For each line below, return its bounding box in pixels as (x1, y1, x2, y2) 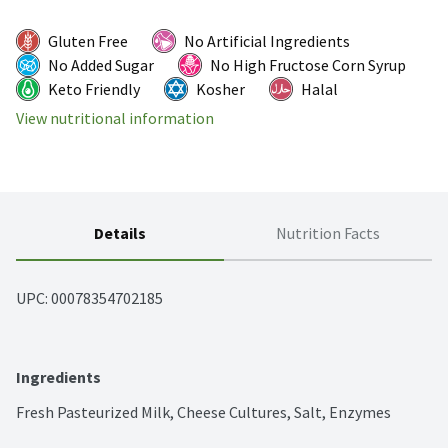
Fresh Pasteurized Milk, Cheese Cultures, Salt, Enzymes (16, 402, 391, 423)
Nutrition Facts (276, 223, 380, 244)
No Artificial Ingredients (184, 31, 350, 52)
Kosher (196, 79, 245, 100)
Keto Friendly (48, 79, 140, 100)
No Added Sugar (48, 55, 154, 76)
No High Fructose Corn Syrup (210, 55, 406, 76)
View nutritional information (16, 108, 214, 129)
